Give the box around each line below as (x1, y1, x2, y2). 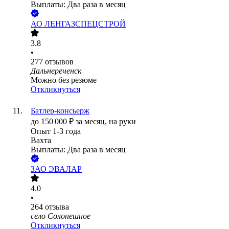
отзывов (45, 57, 74, 66)
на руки (109, 117, 136, 126)
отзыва (45, 202, 69, 212)
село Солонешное (31, 212, 90, 221)
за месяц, (76, 117, 109, 126)
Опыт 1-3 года (31, 127, 81, 136)
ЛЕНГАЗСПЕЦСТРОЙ (44, 19, 126, 29)
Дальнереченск (31, 66, 81, 76)
